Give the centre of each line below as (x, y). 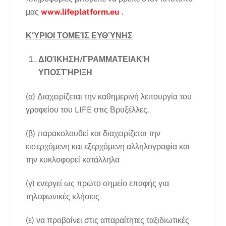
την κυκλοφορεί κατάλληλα (72, 160)
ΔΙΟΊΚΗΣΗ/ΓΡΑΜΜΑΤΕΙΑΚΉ (94, 59)
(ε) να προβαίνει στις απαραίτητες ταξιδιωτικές (107, 220)
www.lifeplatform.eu (80, 12)
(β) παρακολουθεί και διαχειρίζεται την (93, 133)
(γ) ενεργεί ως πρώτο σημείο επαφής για (97, 183)
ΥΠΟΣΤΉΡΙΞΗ (66, 72)
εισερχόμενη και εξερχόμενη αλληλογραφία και (107, 147)
